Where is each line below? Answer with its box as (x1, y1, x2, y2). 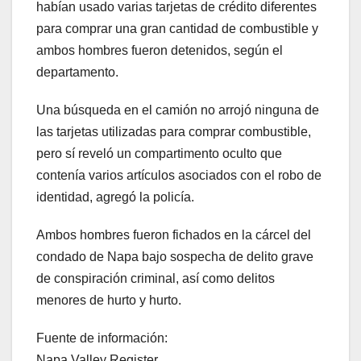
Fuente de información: (36, 331, 168, 346)
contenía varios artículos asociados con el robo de (36, 168, 322, 183)
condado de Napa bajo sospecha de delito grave (36, 250, 313, 264)
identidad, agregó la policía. (36, 190, 194, 205)
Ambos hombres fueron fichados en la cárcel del (36, 228, 311, 243)
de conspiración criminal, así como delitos (36, 272, 275, 286)
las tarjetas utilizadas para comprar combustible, (36, 125, 311, 139)
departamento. (36, 65, 118, 80)
